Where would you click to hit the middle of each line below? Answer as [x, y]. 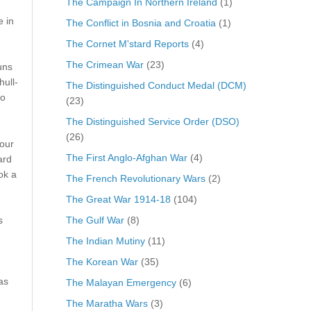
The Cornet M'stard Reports [127, 43]
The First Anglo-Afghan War [126, 157]
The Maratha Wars [107, 303]
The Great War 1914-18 [118, 199]
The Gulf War [95, 220]
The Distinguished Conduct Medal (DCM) [156, 85]
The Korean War [102, 261]
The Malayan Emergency [121, 282]
